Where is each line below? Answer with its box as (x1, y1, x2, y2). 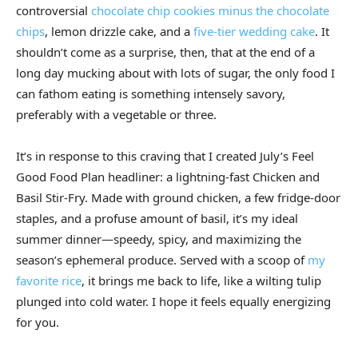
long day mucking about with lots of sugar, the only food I (16, 65, 335, 82)
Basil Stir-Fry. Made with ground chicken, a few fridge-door (16, 189, 340, 206)
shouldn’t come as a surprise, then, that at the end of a (16, 44, 315, 61)
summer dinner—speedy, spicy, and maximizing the (16, 231, 301, 248)
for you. (16, 314, 59, 331)
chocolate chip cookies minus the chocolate (91, 2, 329, 19)
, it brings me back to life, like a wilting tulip (82, 272, 321, 289)
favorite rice (16, 272, 82, 289)
